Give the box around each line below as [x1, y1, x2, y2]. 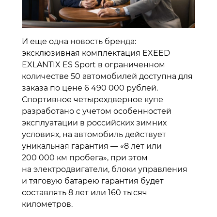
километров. [22, 199, 73, 209]
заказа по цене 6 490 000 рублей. [22, 83, 158, 93]
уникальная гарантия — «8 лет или [22, 141, 162, 151]
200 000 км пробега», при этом [22, 153, 148, 162]
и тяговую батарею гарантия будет [22, 176, 164, 186]
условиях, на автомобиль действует [22, 129, 166, 139]
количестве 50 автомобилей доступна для [22, 71, 193, 81]
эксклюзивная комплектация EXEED [22, 48, 170, 58]
